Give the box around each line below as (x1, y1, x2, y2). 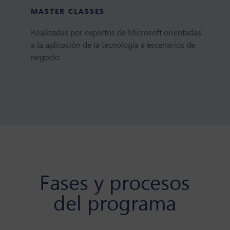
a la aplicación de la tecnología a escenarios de (30, 40, 195, 51)
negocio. (30, 52, 61, 63)
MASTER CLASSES (30, 7, 105, 16)
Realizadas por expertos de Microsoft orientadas (30, 27, 201, 39)
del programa (53, 191, 177, 218)
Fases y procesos (40, 170, 190, 197)
